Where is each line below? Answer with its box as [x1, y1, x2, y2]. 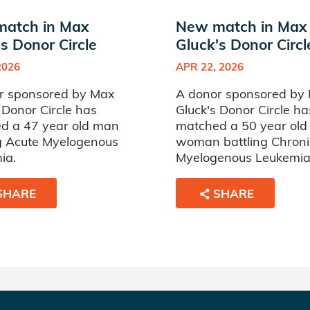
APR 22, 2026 [176, 60, 244, 73]
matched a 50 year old [176, 118, 307, 134]
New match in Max [176, 17, 307, 35]
